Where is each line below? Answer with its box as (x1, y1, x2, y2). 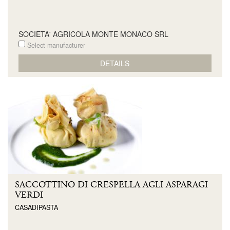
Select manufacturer (25, 41, 85, 50)
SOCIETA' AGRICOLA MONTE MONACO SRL (18, 29, 168, 39)
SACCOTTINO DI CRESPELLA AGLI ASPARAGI (15, 179, 208, 191)
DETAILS (100, 57, 130, 68)
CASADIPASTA (15, 202, 58, 212)
